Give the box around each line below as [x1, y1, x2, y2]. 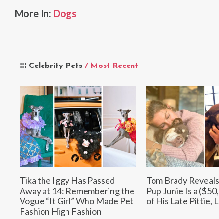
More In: [15, 7, 53, 20]
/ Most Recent [85, 62, 138, 70]
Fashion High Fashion [20, 205, 102, 217]
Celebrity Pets [29, 62, 85, 70]
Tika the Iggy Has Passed [20, 175, 115, 186]
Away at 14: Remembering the [20, 185, 134, 196]
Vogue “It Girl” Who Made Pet [20, 195, 133, 206]
